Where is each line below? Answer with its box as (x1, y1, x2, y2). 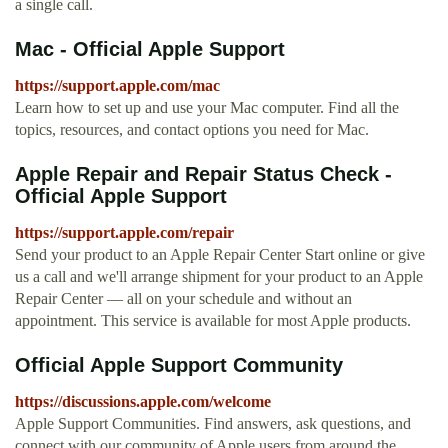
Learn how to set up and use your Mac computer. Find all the (15, 99, 399, 117)
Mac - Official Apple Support (15, 38, 285, 61)
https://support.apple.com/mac (15, 77, 220, 95)
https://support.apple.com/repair (15, 224, 234, 242)
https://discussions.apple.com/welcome (15, 393, 271, 411)
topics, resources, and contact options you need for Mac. (15, 121, 369, 139)
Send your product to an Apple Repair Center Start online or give (15, 246, 425, 264)
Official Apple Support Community (15, 354, 343, 377)
